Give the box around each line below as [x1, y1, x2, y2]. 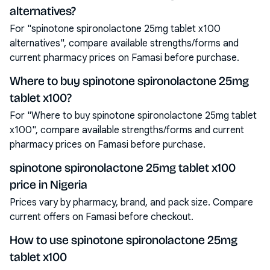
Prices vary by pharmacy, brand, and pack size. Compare [10, 196, 253, 209]
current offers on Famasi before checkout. [10, 211, 193, 223]
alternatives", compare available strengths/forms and [10, 37, 239, 49]
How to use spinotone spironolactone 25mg [10, 233, 237, 247]
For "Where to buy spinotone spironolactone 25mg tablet [10, 110, 257, 122]
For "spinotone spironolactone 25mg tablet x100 [10, 23, 221, 35]
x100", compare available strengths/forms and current [10, 124, 244, 136]
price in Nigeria [10, 177, 87, 192]
